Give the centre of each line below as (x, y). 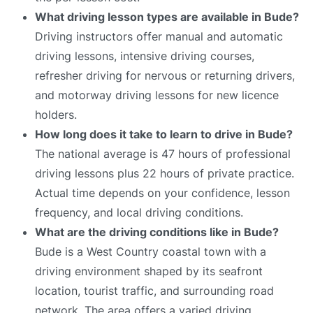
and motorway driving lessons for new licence (157, 95)
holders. (56, 114)
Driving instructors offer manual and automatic (159, 36)
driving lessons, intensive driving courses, (145, 56)
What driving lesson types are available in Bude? (167, 16)
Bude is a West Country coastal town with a (151, 251)
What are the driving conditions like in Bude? (157, 232)
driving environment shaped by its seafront (149, 271)
